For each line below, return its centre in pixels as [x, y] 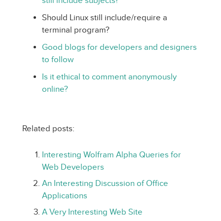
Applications [65, 196]
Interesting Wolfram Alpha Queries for [111, 155]
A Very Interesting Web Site [92, 212]
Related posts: [48, 129]
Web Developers [73, 167]
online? [55, 89]
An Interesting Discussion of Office [105, 183]
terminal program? [76, 30]
